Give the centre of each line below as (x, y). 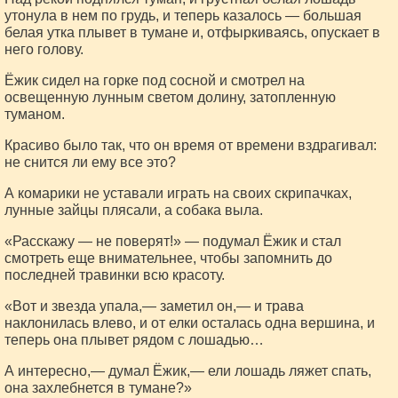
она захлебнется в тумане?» (98, 388)
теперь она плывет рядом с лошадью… (134, 340)
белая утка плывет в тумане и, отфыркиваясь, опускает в (192, 32)
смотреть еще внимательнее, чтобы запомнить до (168, 258)
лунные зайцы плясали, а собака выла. (134, 210)
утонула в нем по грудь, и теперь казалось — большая (183, 16)
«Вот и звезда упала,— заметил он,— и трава (154, 306)
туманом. (35, 114)
